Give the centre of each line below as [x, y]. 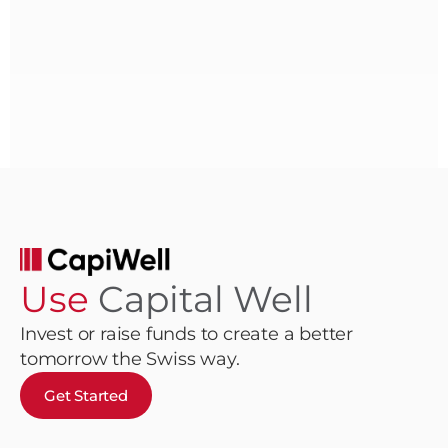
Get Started [86, 395]
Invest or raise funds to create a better [186, 333]
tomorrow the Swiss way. [130, 358]
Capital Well [205, 298]
